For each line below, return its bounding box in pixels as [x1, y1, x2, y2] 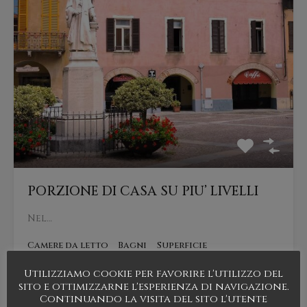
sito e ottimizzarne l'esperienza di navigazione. [18, 279, 289, 294]
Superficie [157, 239, 207, 252]
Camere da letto [27, 239, 108, 252]
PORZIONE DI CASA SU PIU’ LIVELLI [27, 182, 258, 201]
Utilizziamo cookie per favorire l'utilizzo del [24, 267, 283, 282]
